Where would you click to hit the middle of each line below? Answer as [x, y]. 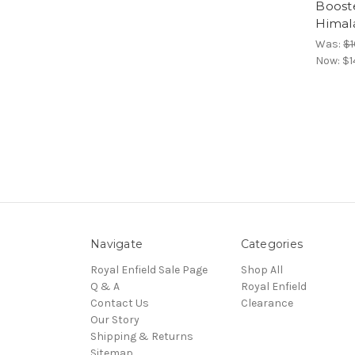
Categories [271, 244]
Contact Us [120, 303]
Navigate [116, 244]
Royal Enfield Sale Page [149, 269]
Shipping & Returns [142, 336]
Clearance [267, 303]
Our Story [115, 319]
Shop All [261, 269]
